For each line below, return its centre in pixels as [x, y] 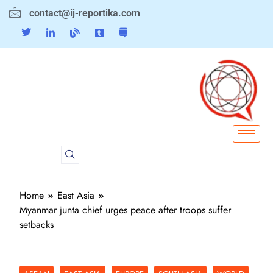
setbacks [37, 224]
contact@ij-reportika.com [84, 13]
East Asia [76, 195]
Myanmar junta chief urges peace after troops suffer [125, 210]
